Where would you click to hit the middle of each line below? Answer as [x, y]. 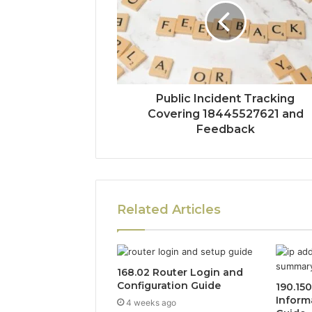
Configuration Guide [169, 285]
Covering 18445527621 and [225, 114]
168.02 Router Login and [180, 272]
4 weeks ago [151, 302]
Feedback [225, 129]
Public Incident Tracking [226, 98]
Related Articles [169, 209]
